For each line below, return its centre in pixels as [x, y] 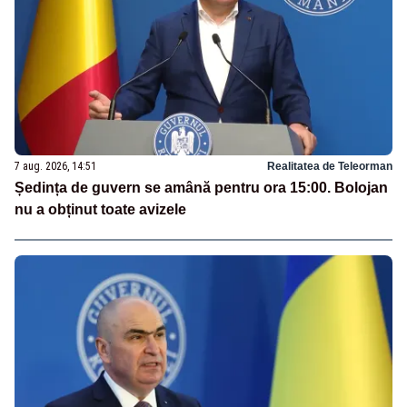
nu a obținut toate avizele [100, 209]
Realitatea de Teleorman [330, 166]
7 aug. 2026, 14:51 [55, 166]
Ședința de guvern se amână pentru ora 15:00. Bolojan [201, 187]
